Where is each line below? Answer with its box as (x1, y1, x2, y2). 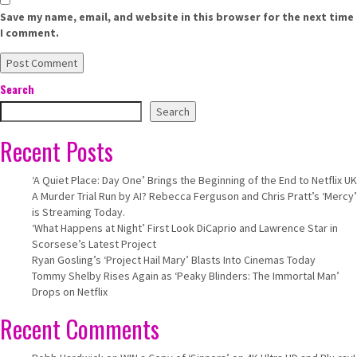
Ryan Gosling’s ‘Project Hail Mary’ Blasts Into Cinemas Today (32, 253, 316, 267)
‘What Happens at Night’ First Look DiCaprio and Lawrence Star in (32, 221, 338, 235)
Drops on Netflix (32, 284, 108, 299)
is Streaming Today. (32, 205, 125, 219)
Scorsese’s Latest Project (32, 237, 156, 251)
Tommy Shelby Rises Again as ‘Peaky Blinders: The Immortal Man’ (32, 269, 339, 283)
